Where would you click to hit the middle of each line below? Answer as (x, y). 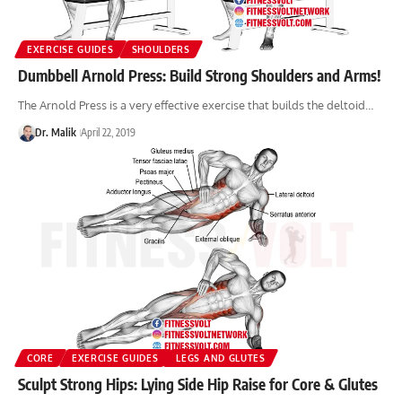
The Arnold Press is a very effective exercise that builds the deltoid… (196, 105)
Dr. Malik (55, 132)
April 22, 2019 (108, 132)
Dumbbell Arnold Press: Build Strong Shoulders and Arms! (200, 75)
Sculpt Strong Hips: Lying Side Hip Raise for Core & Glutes (198, 384)
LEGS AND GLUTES (221, 358)
